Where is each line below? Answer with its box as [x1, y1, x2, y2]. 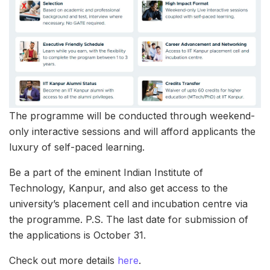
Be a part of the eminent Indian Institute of [9, 166, 203, 178]
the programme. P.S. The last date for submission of [9, 213, 248, 225]
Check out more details [9, 254, 118, 266]
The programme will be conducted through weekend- [9, 109, 255, 122]
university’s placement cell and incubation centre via [9, 197, 248, 210]
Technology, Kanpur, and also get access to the [9, 181, 228, 194]
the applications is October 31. [9, 228, 146, 241]
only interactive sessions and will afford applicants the [9, 125, 256, 137]
